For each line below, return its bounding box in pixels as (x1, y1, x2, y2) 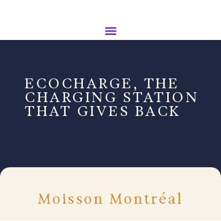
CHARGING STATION (25, 89, 198, 106)
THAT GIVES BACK (25, 103, 181, 119)
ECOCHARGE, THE (25, 75, 179, 92)
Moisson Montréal (37, 190, 184, 207)
